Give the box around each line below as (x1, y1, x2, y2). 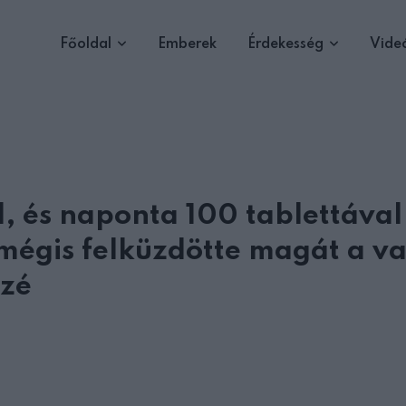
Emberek (158, 37, 217, 52)
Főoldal (60, 37, 111, 52)
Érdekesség (247, 37, 324, 52)
